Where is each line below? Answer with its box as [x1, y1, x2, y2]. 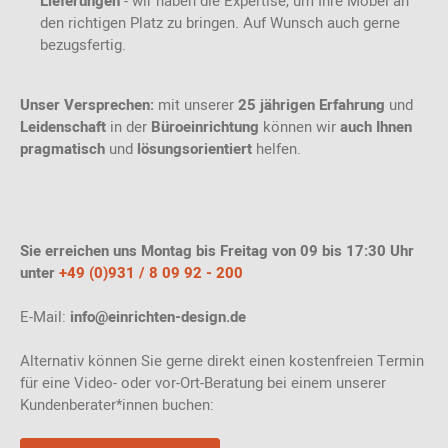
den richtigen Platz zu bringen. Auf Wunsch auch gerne [40, 12, 400, 34]
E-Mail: [20, 306, 70, 328]
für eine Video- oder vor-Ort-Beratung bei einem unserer [20, 372, 386, 394]
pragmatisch [20, 138, 105, 160]
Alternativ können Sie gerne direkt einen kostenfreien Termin [20, 350, 424, 372]
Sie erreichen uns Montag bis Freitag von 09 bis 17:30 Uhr [20, 240, 414, 262]
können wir [259, 116, 340, 138]
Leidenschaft [20, 116, 106, 138]
